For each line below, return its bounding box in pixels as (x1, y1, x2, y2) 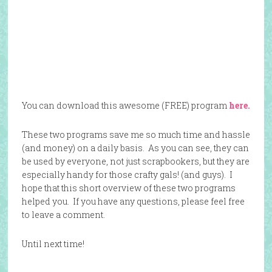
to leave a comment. (21, 209, 105, 220)
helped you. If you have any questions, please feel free (21, 195, 245, 207)
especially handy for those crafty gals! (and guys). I (21, 169, 233, 180)
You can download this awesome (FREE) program (21, 100, 229, 111)
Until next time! (21, 238, 84, 250)
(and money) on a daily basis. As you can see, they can (21, 142, 249, 154)
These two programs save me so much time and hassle (21, 129, 250, 140)
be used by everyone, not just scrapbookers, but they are (21, 155, 250, 167)
